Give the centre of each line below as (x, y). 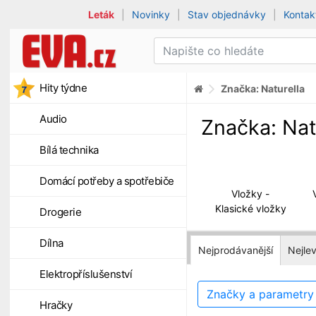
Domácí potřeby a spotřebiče (107, 181)
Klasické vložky (250, 208)
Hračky (56, 305)
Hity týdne (63, 88)
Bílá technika (69, 150)
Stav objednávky (227, 14)
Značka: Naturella (263, 88)
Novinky (151, 14)
